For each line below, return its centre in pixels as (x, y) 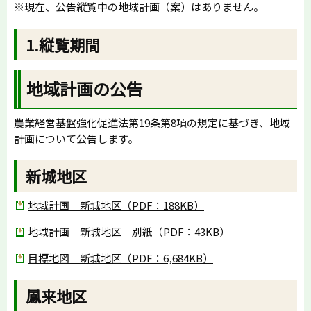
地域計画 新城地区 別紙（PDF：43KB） (129, 232)
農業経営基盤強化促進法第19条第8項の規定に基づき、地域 (152, 123)
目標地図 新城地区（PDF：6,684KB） (120, 258)
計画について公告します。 (76, 139)
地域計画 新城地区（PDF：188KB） (116, 205)
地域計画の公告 (85, 89)
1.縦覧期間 (63, 44)
